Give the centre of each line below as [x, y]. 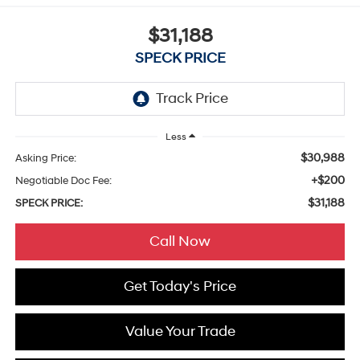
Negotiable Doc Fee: [63, 180]
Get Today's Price [180, 286]
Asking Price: [45, 158]
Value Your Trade [180, 331]
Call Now [180, 241]
